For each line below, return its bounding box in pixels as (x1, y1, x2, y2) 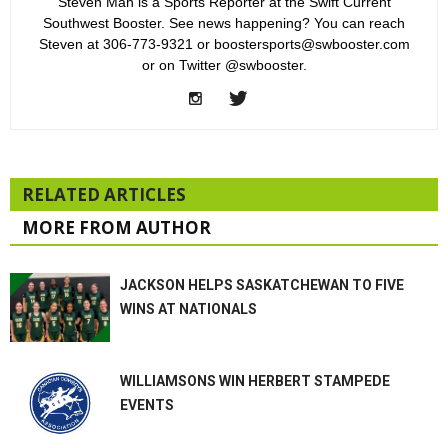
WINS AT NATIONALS (120, 301, 257, 318)
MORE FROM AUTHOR (22, 216, 211, 240)
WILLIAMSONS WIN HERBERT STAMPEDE (120, 373, 390, 390)
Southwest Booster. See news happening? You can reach (43, 15, 405, 32)
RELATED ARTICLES (22, 183, 186, 207)
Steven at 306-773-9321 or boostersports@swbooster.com (38, 36, 410, 53)
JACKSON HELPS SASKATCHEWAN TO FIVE (120, 277, 404, 294)
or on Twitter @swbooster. (141, 57, 307, 74)
